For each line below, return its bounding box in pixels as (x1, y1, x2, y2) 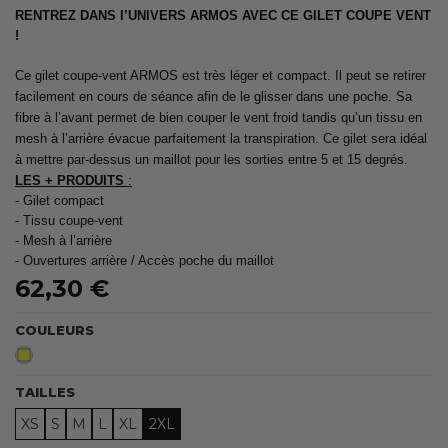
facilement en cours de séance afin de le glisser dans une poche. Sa (15, 88, 412, 104)
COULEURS (15, 321, 94, 338)
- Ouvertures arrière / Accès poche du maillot (15, 252, 274, 268)
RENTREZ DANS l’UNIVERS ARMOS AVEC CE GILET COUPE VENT (15, 7, 431, 23)
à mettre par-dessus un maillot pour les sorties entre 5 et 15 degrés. (15, 151, 408, 167)
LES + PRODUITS (15, 172, 124, 188)
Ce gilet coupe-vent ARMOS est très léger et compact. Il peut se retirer (15, 67, 426, 83)
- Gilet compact (15, 192, 104, 208)
